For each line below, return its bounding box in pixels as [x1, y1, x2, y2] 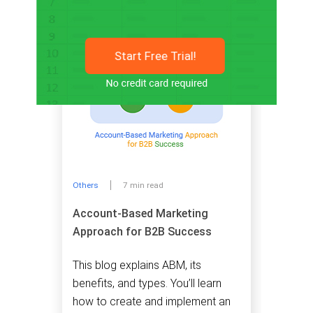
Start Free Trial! [115, 49, 198, 64]
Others [73, 180, 99, 191]
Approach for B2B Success [73, 225, 212, 239]
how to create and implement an [73, 294, 231, 308]
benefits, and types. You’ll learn [73, 276, 221, 290]
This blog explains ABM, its [73, 258, 201, 272]
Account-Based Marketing [73, 207, 208, 221]
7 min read [123, 180, 163, 191]
